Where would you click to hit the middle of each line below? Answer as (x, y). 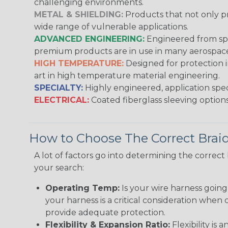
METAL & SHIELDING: (79, 15)
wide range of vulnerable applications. (111, 27)
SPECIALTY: (59, 88)
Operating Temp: (82, 188)
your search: (59, 168)
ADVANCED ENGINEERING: (89, 39)
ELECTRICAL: (62, 100)
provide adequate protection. (105, 212)
